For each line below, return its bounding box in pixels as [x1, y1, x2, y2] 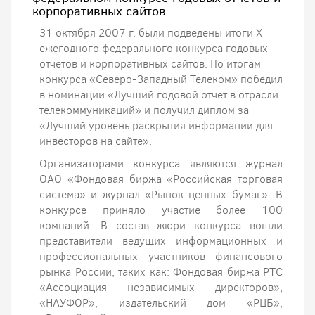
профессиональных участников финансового [39, 249, 283, 264]
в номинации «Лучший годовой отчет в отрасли [39, 87, 278, 102]
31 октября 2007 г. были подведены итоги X [39, 25, 262, 40]
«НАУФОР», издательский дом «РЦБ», [39, 295, 283, 310]
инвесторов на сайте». [39, 134, 152, 148]
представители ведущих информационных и [39, 233, 283, 248]
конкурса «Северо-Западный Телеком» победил [39, 72, 283, 86]
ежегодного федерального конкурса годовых [39, 41, 268, 56]
